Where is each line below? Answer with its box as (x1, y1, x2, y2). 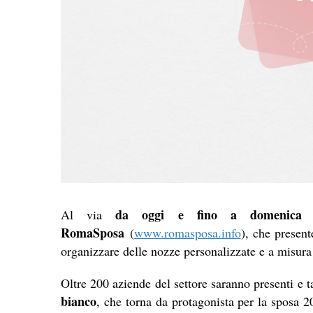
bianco (61, 292, 96, 311)
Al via (61, 206, 116, 224)
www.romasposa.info (133, 224, 241, 242)
